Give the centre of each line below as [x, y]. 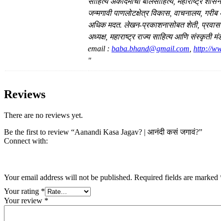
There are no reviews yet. [43, 115]
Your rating [22, 191]
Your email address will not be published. [68, 177]
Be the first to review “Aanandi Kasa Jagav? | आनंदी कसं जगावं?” [103, 132]
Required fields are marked [177, 177]
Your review [24, 200]
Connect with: [26, 141]
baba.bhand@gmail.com [150, 49]
